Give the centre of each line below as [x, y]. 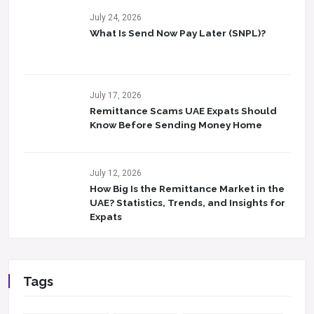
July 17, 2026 [116, 95]
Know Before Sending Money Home [176, 125]
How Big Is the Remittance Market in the [187, 189]
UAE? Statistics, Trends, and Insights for [187, 203]
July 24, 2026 [116, 18]
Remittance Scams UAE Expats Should [183, 111]
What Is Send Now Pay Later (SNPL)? [178, 33]
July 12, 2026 [116, 173]
